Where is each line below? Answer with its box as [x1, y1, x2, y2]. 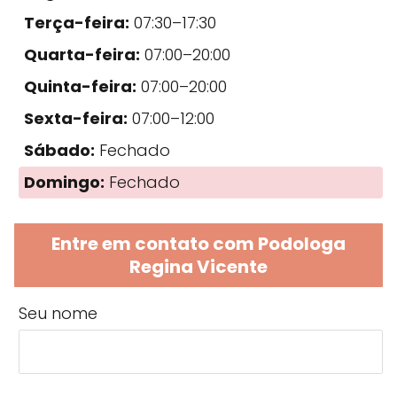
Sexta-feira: [24, 106, 128, 129]
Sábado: [24, 138, 95, 161]
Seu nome [19, 301, 97, 324]
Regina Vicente [129, 253, 268, 279]
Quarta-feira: [24, 43, 140, 66]
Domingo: [24, 170, 105, 193]
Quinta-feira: [24, 74, 136, 97]
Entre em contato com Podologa [51, 230, 346, 256]
